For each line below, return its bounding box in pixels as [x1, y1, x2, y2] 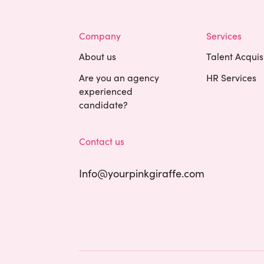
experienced [79, 84, 133, 97]
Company [79, 28, 121, 42]
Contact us [79, 134, 125, 147]
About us [79, 49, 117, 63]
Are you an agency [79, 70, 160, 84]
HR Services [206, 70, 257, 84]
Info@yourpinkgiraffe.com [79, 166, 205, 181]
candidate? [79, 97, 128, 111]
